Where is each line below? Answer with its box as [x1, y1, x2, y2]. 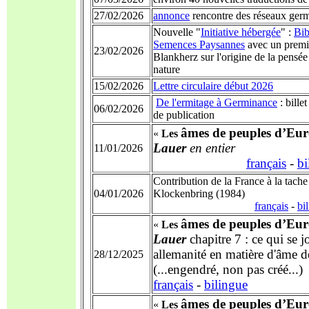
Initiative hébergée [201, 26, 281, 38]
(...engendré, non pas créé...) [153, 262, 303, 277]
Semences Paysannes [153, 39, 245, 50]
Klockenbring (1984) [153, 188, 245, 199]
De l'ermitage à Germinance [156, 97, 277, 108]
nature [153, 63, 180, 75]
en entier [190, 141, 235, 155]
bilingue [204, 277, 248, 292]
